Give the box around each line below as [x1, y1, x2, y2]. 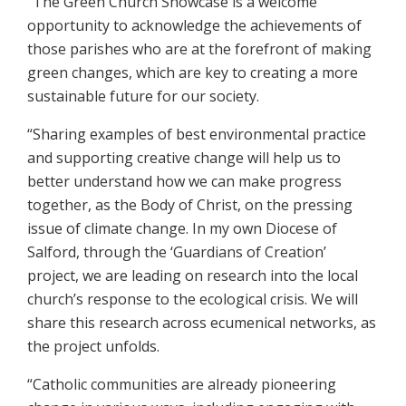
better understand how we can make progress [27, 171, 342, 192]
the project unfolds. [27, 336, 163, 357]
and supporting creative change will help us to [27, 148, 341, 169]
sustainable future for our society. [27, 86, 263, 107]
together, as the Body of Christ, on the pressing [27, 195, 353, 216]
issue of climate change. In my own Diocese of [27, 218, 337, 239]
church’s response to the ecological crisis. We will [27, 289, 358, 310]
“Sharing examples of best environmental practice [27, 124, 366, 145]
